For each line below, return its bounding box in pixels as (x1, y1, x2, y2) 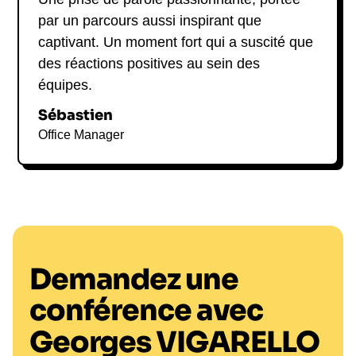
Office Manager (38, 128, 125, 142)
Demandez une (29, 261, 238, 298)
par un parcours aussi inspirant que (38, 13, 262, 29)
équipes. (38, 77, 93, 94)
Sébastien (38, 106, 114, 125)
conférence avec (29, 292, 263, 329)
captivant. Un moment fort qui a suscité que (38, 34, 314, 51)
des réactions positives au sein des (38, 56, 261, 72)
